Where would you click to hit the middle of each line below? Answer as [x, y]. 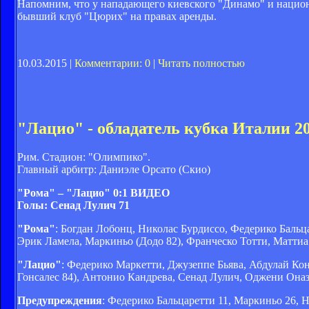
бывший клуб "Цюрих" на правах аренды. [117, 16]
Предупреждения [60, 301]
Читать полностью [201, 63]
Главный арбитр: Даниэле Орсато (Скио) [114, 170]
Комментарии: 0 [112, 63]
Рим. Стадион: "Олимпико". [84, 157]
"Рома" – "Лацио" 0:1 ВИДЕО [93, 193]
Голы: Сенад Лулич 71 [73, 206]
